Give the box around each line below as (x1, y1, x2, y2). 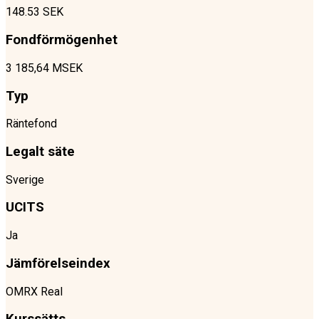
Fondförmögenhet (6, 32, 117, 48)
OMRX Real (6, 284, 63, 298)
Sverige (6, 172, 44, 187)
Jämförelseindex (6, 255, 110, 271)
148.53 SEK (6, 5, 63, 19)
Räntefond (6, 117, 57, 131)
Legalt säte (6, 143, 75, 159)
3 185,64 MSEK (6, 61, 83, 75)
